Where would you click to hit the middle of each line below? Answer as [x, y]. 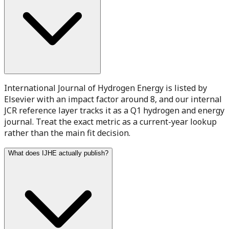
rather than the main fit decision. [67, 133]
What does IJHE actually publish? [58, 153]
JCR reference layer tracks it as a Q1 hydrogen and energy [114, 110]
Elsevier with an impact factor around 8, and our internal [113, 99]
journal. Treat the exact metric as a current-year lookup [110, 121]
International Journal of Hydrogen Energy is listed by [106, 88]
